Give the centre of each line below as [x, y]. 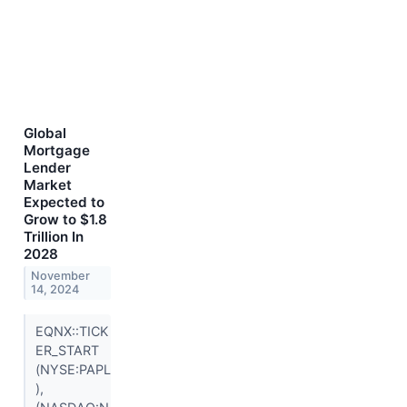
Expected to [64, 203]
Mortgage [57, 151]
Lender [47, 168]
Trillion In [54, 237]
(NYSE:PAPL [73, 369]
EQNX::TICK [71, 331]
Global [45, 134]
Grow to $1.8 [65, 220]
